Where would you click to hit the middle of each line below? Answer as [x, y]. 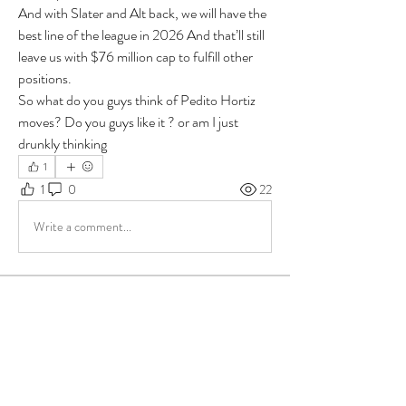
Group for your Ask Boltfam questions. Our [139, 324]
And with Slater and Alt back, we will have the [142, 13]
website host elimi [67, 344]
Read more [48, 364]
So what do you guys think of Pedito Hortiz [137, 100]
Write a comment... [82, 226]
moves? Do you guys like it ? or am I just [128, 122]
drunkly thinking [63, 144]
